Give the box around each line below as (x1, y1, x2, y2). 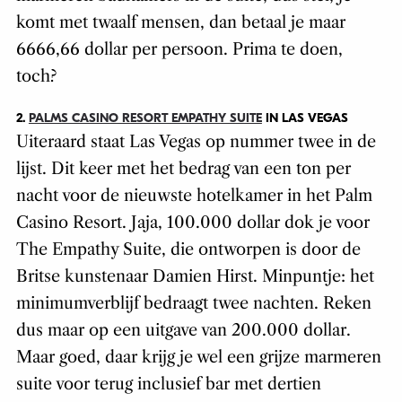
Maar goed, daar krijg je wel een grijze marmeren (15, 346, 381, 367)
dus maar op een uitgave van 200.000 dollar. (15, 319, 351, 340)
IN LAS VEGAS (261, 109, 348, 126)
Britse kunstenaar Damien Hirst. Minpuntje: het (15, 266, 374, 286)
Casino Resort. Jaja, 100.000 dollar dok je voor (15, 212, 370, 232)
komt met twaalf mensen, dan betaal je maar (15, 12, 345, 32)
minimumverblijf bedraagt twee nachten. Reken (15, 293, 371, 313)
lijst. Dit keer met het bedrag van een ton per (15, 158, 351, 179)
